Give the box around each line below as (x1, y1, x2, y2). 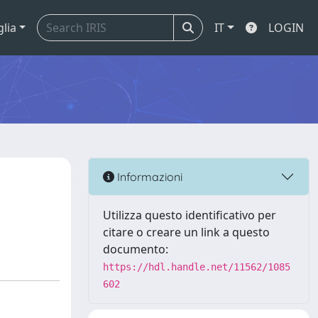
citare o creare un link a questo (103, 224, 270, 240)
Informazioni (114, 169, 182, 184)
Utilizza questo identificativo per (103, 207, 276, 223)
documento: (103, 241, 168, 257)
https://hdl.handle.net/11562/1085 (103, 261, 290, 273)
